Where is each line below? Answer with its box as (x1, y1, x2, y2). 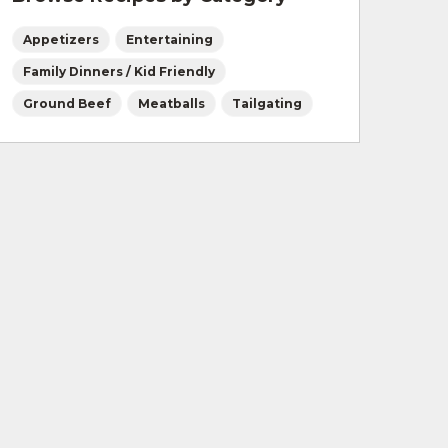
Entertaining (125, 32, 213, 48)
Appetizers (22, 32, 99, 48)
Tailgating (231, 96, 302, 112)
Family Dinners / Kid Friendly (22, 64, 215, 80)
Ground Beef (22, 96, 111, 112)
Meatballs (137, 96, 205, 112)
